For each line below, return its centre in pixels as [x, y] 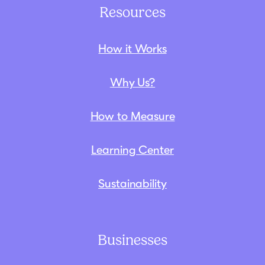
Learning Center [132, 149]
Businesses [132, 240]
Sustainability [132, 183]
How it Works [132, 48]
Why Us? [132, 82]
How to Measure [132, 116]
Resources [132, 12]
